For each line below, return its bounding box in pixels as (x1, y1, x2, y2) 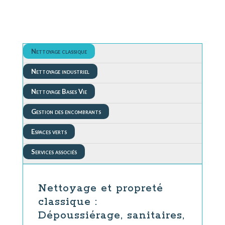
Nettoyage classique (31, 47, 87, 56)
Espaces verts (31, 128, 67, 136)
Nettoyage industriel (31, 67, 89, 76)
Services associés (31, 148, 77, 156)
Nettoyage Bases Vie (31, 87, 87, 96)
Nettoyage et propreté (38, 182, 163, 195)
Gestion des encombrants (31, 107, 101, 116)
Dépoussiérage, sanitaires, (38, 209, 185, 222)
